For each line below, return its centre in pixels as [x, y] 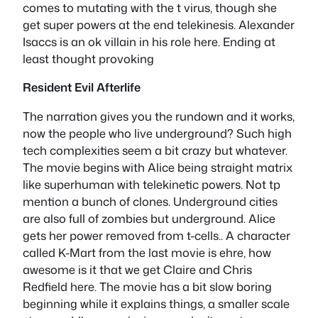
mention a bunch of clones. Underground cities [150, 201]
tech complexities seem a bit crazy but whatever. [155, 150]
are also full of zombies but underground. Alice [149, 218]
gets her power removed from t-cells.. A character [157, 235]
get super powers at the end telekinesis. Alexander [159, 25]
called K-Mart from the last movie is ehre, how [147, 252]
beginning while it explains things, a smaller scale [156, 303]
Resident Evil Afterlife [82, 87]
